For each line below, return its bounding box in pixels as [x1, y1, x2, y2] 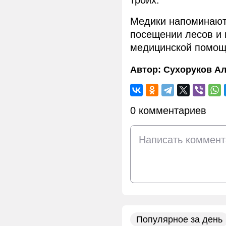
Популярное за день [136, 214, 222, 225]
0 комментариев [130, 105, 206, 117]
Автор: [130, 65, 163, 75]
